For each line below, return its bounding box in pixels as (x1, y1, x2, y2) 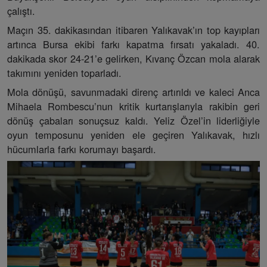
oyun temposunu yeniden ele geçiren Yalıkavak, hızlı (7, 127, 260, 142)
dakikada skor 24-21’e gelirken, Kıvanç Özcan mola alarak (7, 51, 260, 66)
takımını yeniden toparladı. (7, 65, 122, 80)
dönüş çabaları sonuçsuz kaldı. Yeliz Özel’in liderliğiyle (7, 113, 260, 128)
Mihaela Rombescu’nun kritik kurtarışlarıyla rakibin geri (7, 98, 260, 113)
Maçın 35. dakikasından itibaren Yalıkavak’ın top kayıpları (7, 22, 260, 37)
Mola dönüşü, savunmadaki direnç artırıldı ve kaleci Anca (7, 84, 260, 99)
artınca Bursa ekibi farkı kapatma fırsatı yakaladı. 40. (7, 36, 260, 51)
